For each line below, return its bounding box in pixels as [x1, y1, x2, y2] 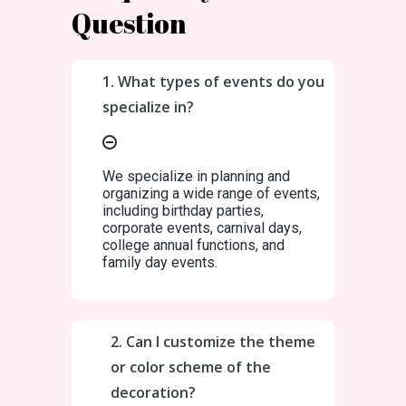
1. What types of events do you [102, 72, 324, 92]
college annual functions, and [102, 237, 285, 254]
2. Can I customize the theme [111, 331, 315, 352]
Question [72, 5, 187, 42]
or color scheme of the [111, 356, 271, 377]
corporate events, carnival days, [102, 219, 302, 237]
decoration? [111, 382, 196, 402]
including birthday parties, [102, 202, 264, 219]
